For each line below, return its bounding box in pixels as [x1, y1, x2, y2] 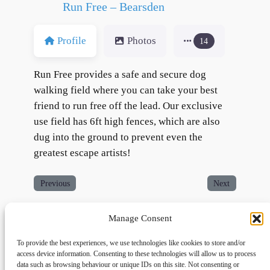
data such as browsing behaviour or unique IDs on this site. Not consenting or [17, 260, 239, 269]
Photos [127, 34, 156, 46]
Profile [57, 34, 86, 46]
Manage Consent [108, 213, 172, 223]
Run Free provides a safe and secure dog [34, 68, 206, 80]
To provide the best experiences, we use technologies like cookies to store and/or [17, 239, 245, 247]
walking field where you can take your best [34, 84, 218, 96]
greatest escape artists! [34, 146, 131, 159]
